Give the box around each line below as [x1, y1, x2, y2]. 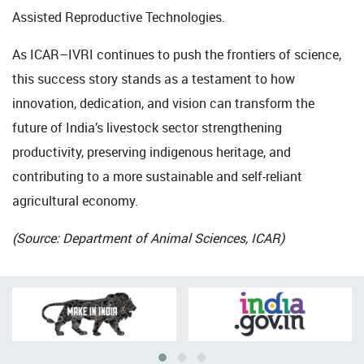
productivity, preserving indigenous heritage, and [12, 143, 291, 162]
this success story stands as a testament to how [12, 70, 295, 89]
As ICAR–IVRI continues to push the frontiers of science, [12, 45, 341, 64]
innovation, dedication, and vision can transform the [12, 94, 314, 113]
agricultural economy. [12, 192, 138, 210]
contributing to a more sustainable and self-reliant [12, 167, 302, 186]
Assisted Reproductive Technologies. [12, 8, 225, 27]
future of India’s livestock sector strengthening [12, 119, 282, 137]
